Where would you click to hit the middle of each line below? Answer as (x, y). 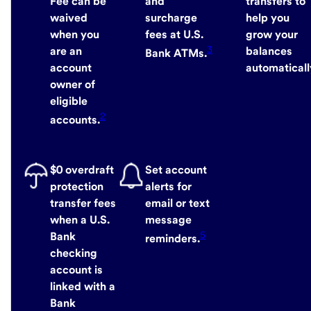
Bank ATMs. (176, 53)
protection (77, 186)
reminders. (173, 239)
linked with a (83, 286)
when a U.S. (80, 220)
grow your (272, 34)
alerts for (168, 186)
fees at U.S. (174, 34)
